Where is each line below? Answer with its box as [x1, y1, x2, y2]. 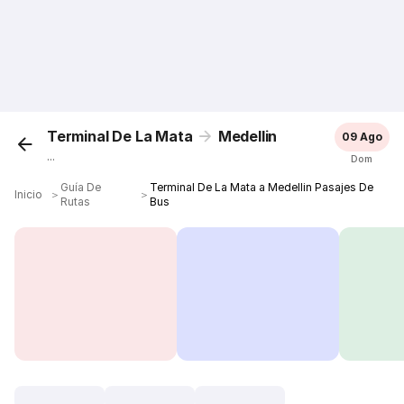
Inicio [14, 188, 43, 201]
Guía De [60, 180, 102, 194]
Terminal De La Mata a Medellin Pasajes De [149, 180, 374, 194]
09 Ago [341, 130, 382, 143]
